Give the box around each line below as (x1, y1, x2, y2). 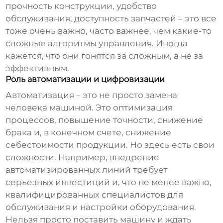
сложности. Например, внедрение (5, 152, 160, 163)
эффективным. (5, 63, 70, 74)
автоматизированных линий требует (5, 165, 168, 175)
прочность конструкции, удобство (5, 1, 157, 11)
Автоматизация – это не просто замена (5, 90, 178, 101)
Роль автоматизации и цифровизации (5, 75, 165, 85)
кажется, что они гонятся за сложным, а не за (5, 51, 204, 61)
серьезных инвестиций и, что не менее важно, (5, 177, 212, 188)
